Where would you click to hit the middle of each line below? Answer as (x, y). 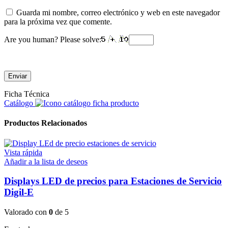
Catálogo (20, 103)
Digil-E (19, 192)
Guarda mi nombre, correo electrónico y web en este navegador (118, 13)
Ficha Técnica (27, 94)
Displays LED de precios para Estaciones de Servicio (113, 181)
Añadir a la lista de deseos (46, 161)
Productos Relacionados (46, 123)
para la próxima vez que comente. (58, 22)
